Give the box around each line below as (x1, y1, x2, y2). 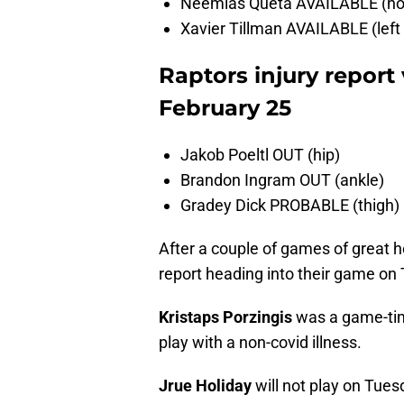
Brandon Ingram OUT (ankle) (180, 170, 384, 190)
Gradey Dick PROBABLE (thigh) (180, 196, 399, 216)
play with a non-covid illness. (159, 333, 362, 353)
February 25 (159, 95, 291, 122)
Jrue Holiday (159, 376, 255, 396)
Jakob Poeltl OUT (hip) (180, 145, 340, 165)
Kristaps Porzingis (159, 308, 292, 327)
